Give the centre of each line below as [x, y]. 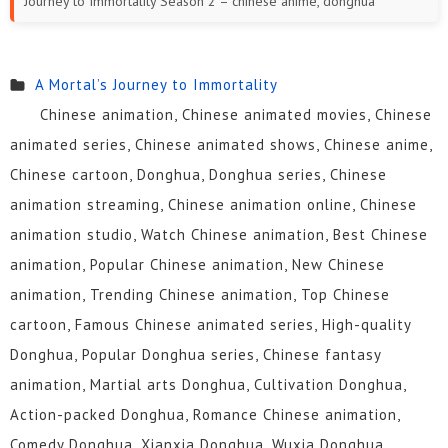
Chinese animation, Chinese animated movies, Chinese [235, 115]
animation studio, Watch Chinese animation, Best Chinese [219, 235]
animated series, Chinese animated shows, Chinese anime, [221, 145]
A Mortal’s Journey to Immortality [156, 85]
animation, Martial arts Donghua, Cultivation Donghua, [208, 385]
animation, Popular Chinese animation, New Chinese [197, 265]
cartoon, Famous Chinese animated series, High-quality [210, 325]
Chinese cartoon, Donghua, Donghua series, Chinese [198, 175]
